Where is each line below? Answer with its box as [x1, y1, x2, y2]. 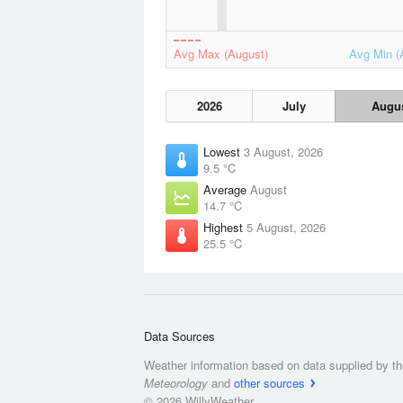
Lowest [203, 143, 244, 160]
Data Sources [144, 327, 215, 345]
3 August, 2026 [244, 143, 323, 160]
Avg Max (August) [174, 45, 268, 62]
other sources [234, 374, 305, 391]
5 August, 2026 [246, 219, 326, 236]
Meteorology [144, 374, 208, 391]
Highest [203, 219, 246, 236]
